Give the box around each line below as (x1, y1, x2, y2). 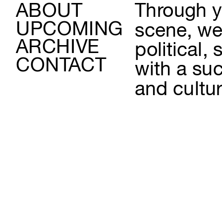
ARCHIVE (15, 38, 99, 58)
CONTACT (15, 56, 106, 76)
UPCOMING (15, 20, 123, 40)
